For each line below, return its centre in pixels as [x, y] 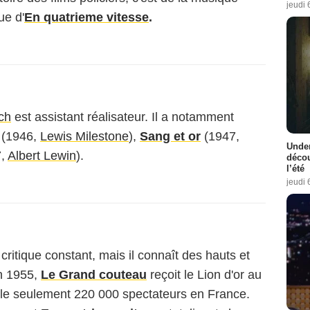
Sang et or [170, 136]
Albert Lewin [42, 156]
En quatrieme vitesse [86, 17]
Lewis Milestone [84, 136]
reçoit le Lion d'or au [204, 275]
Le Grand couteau [94, 275]
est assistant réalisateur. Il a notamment [122, 117]
